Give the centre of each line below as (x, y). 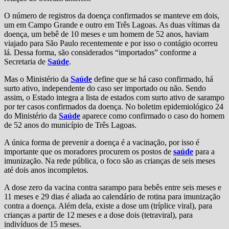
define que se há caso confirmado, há (153, 79)
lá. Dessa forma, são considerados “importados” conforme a (100, 53)
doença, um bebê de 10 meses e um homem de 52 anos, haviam (106, 34)
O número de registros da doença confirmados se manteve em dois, (112, 16)
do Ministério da (31, 116)
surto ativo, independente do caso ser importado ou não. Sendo (105, 88)
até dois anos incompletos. (46, 170)
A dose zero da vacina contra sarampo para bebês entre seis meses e (113, 188)
